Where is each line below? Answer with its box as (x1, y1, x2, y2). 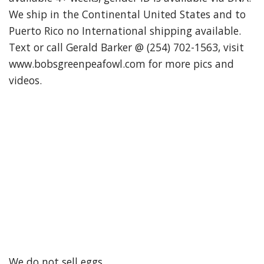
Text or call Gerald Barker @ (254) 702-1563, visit (9, 39, 244, 54)
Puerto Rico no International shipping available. (9, 23, 241, 38)
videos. (9, 72, 42, 87)
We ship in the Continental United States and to (9, 6, 246, 21)
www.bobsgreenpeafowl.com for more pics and (9, 56, 234, 71)
